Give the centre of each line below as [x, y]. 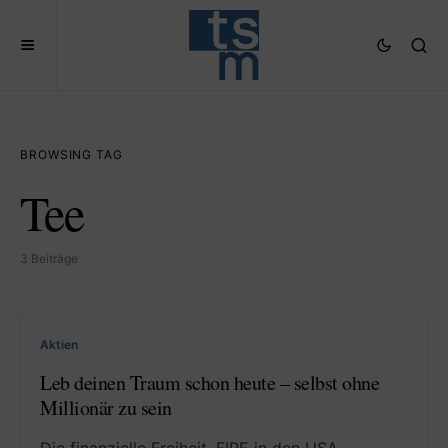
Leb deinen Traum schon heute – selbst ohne [209, 382]
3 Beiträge [49, 258]
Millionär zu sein [106, 407]
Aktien [59, 344]
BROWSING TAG [71, 154]
